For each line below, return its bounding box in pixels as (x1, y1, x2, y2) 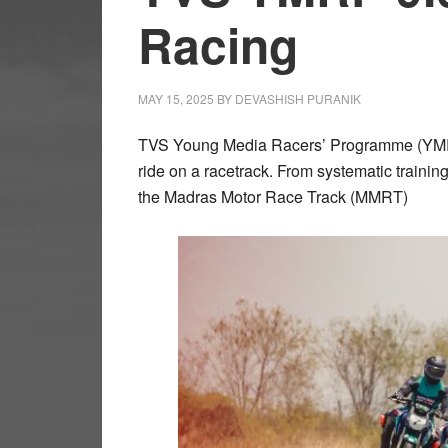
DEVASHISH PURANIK (235, 90, 361, 108)
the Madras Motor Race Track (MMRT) (138, 185, 408, 209)
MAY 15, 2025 (138, 90, 214, 108)
